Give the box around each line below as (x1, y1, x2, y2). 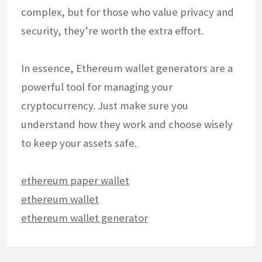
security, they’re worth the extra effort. (21, 23, 204, 37)
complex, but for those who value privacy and (21, 5, 234, 19)
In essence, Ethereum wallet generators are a (21, 61, 233, 75)
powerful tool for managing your (21, 80, 173, 94)
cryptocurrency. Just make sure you (21, 98, 188, 112)
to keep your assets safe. (21, 136, 137, 150)
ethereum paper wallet (21, 173, 129, 187)
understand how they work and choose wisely (21, 117, 233, 131)
